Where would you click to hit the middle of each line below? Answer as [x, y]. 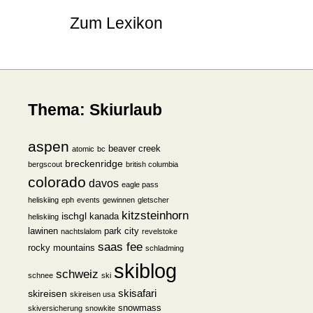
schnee [41, 275]
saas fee [120, 247]
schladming [165, 248]
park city [122, 231]
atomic [83, 149]
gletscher [153, 200]
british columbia [152, 164]
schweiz [77, 274]
